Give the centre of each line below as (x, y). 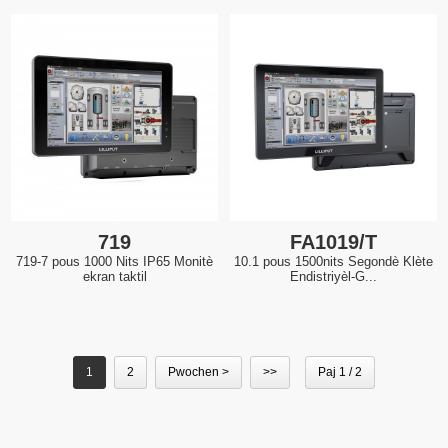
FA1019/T (333, 241)
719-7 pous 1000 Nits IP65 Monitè (114, 261)
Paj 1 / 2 (340, 371)
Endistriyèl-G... (333, 276)
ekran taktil (114, 276)
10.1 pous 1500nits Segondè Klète (333, 261)
